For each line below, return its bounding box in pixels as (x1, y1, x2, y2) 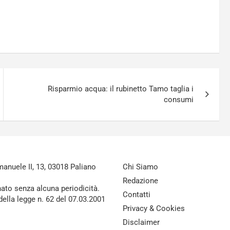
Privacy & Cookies (123, 204, 185, 213)
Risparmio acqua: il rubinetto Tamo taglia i (48, 84, 194, 93)
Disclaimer (123, 218, 160, 227)
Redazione (123, 176, 158, 185)
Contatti (123, 190, 150, 199)
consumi (164, 95, 194, 104)
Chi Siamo (123, 162, 158, 171)
